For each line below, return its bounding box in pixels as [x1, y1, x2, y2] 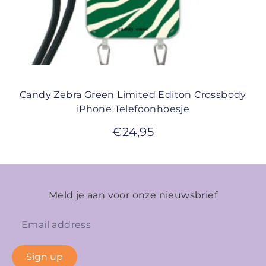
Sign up [26, 251, 63, 262]
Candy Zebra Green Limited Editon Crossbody [20, 88, 246, 100]
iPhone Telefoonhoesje [76, 103, 190, 115]
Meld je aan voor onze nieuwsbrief [48, 189, 218, 201]
